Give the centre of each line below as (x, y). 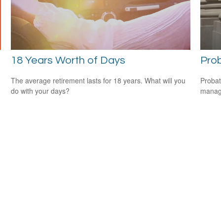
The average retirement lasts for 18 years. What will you (98, 80)
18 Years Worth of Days (68, 60)
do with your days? (40, 91)
